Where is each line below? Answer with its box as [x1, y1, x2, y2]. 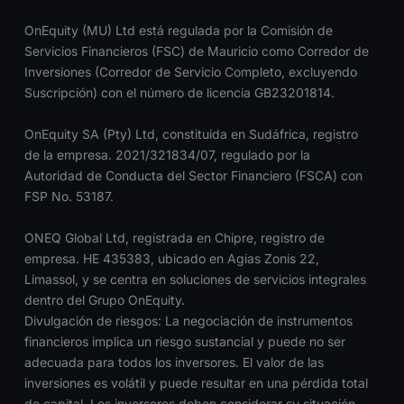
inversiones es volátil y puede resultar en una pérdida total [23, 375, 368, 391]
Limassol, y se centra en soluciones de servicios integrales [23, 271, 366, 288]
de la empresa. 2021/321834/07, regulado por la [23, 147, 310, 163]
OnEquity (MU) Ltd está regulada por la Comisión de [23, 23, 333, 39]
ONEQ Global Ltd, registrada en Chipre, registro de [23, 230, 325, 246]
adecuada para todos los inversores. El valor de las [23, 354, 324, 371]
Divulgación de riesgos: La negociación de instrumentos [23, 313, 353, 329]
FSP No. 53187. [23, 188, 114, 205]
